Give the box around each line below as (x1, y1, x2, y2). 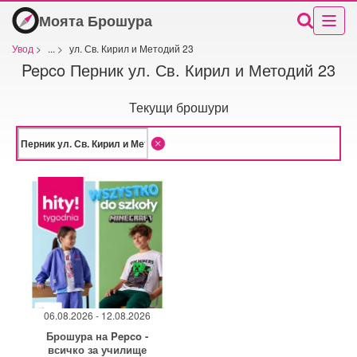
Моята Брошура (39, 10, 152, 31)
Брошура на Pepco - (46, 328, 148, 343)
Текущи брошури (128, 98, 229, 116)
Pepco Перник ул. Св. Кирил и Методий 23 (22, 57, 335, 81)
